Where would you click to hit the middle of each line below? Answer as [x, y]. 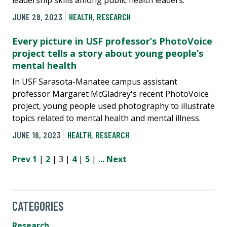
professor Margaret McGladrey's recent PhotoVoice [110, 93]
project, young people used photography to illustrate [113, 106]
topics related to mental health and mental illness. [106, 118]
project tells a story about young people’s [108, 53]
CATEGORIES [38, 206]
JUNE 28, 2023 [37, 16]
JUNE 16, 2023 [36, 135]
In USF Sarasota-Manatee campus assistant [95, 81]
